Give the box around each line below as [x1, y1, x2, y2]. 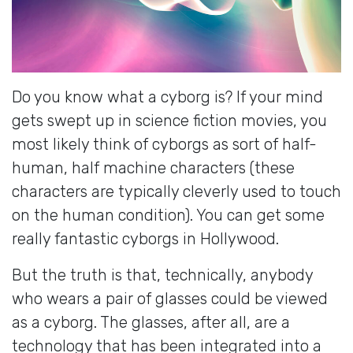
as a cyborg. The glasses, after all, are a [12, 312, 290, 332]
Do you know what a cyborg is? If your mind [12, 87, 323, 106]
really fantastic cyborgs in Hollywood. [12, 229, 279, 248]
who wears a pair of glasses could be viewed [12, 288, 328, 308]
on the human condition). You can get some [12, 205, 325, 225]
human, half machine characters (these [12, 158, 295, 177]
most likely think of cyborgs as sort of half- [12, 134, 317, 154]
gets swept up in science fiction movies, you [12, 110, 327, 130]
